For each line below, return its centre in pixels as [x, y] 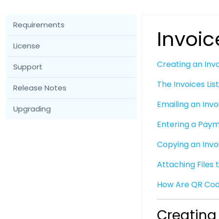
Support [28, 67]
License [27, 46]
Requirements [39, 25]
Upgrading [32, 109]
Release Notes [40, 88]
